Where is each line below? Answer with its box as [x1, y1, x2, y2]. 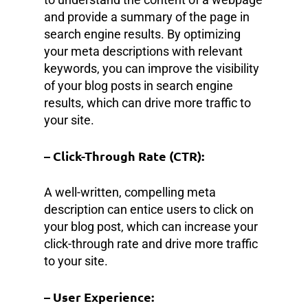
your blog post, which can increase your [44, 219, 258, 234]
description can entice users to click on [44, 201, 254, 217]
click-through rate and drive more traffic [44, 236, 258, 251]
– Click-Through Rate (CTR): [44, 147, 204, 164]
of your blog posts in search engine [44, 78, 233, 93]
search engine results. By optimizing [44, 26, 241, 41]
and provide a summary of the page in [44, 9, 250, 24]
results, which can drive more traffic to [44, 95, 251, 110]
